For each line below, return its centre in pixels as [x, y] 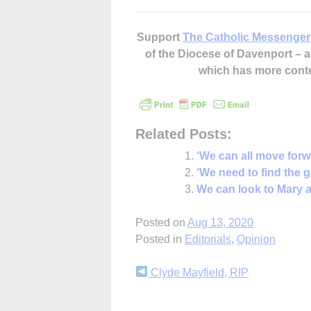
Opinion [256, 239]
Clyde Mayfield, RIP [199, 272]
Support [159, 37]
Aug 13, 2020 [220, 222]
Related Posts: [184, 134]
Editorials [208, 239]
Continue [171, 276]
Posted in [160, 239]
